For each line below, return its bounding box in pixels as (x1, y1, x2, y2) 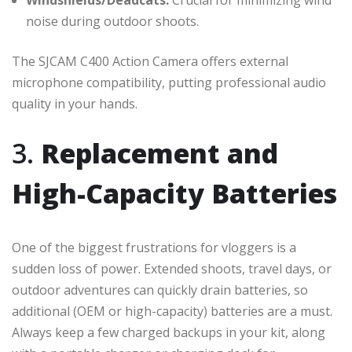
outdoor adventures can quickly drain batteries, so (12, 280, 308, 299)
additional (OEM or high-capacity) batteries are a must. (12, 302, 332, 320)
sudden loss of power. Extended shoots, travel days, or (12, 259, 332, 277)
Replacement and (41, 134, 278, 171)
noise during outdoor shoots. (26, 12, 199, 30)
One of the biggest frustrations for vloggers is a (12, 238, 296, 256)
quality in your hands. (12, 94, 137, 112)
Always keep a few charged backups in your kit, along (12, 323, 325, 341)
